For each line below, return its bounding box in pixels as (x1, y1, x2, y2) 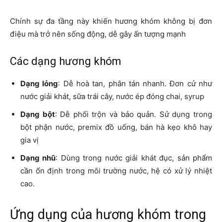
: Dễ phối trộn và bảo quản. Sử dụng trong (55, 110, 213, 119)
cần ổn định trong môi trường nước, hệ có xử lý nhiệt (20, 166, 212, 176)
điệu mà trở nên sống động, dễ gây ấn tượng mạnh (10, 29, 186, 39)
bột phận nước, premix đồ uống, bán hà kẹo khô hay (20, 122, 212, 132)
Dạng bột (20, 110, 55, 119)
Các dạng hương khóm (10, 55, 121, 68)
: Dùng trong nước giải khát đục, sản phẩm (55, 153, 213, 163)
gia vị (20, 135, 39, 145)
